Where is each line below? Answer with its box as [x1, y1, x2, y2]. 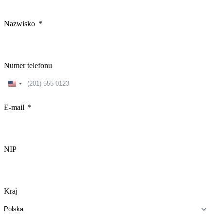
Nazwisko [4, 19, 35, 28]
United [12, 80, 33, 89]
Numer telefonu [4, 61, 52, 70]
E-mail [4, 103, 24, 111]
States [12, 89, 30, 98]
